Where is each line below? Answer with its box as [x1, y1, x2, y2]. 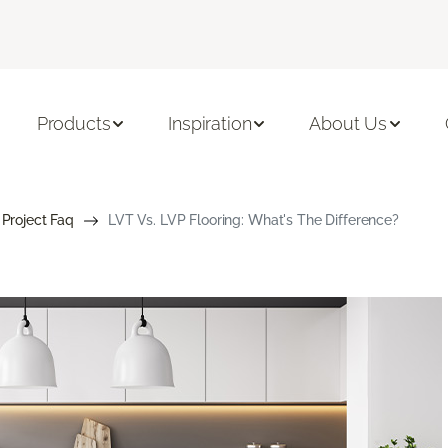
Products [36, 113, 111, 135]
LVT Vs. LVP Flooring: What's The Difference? [108, 211, 399, 228]
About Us [309, 113, 387, 135]
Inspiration [168, 113, 252, 135]
